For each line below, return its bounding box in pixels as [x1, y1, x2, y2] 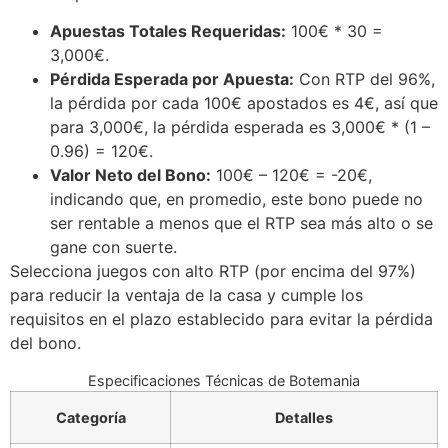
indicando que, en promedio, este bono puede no [50, 189, 423, 210]
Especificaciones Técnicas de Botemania [88, 371, 360, 389]
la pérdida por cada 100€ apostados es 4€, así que [50, 93, 438, 114]
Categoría [55, 408, 126, 426]
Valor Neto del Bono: [50, 165, 211, 186]
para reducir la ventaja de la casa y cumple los [10, 285, 363, 306]
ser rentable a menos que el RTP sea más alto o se [50, 213, 433, 234]
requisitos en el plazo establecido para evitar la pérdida [10, 309, 433, 330]
